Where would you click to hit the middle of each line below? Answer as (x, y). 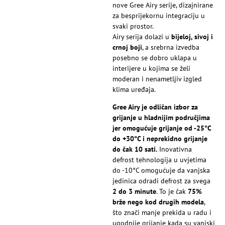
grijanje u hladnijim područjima (161, 118)
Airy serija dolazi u (142, 36)
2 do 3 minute (134, 192)
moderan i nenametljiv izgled (157, 79)
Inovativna (175, 149)
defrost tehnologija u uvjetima (159, 160)
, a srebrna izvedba (171, 47)
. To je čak (172, 192)
